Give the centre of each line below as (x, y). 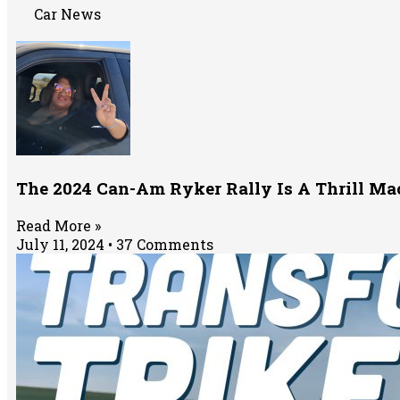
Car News (67, 13)
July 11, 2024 (62, 244)
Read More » (58, 225)
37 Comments (163, 244)
